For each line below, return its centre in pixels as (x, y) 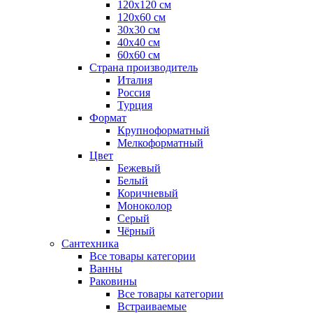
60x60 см (139, 55)
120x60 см (141, 17)
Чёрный (136, 231)
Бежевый (139, 168)
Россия (134, 93)
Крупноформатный (163, 130)
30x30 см (139, 30)
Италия (135, 80)
